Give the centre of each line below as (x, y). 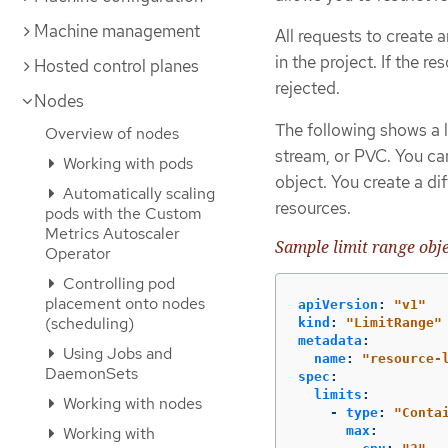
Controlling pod (117, 283)
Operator (78, 253)
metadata (330, 341)
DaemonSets (91, 373)
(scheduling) (89, 323)
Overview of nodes (112, 133)
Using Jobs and (115, 353)
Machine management (117, 31)
